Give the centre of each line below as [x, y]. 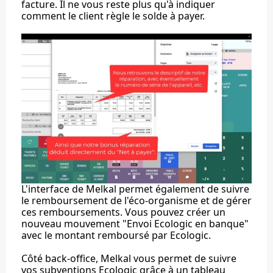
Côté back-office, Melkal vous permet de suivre [129, 258]
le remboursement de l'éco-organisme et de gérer [136, 200]
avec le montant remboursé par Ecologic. [116, 235]
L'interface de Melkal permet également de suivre [135, 189]
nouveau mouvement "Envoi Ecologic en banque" [135, 223]
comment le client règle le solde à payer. [113, 16]
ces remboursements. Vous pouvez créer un [123, 212]
